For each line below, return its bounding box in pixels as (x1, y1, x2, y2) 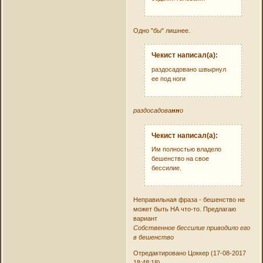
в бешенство (133, 234, 174, 241)
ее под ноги (151, 75, 186, 82)
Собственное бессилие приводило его (133, 224, 250, 232)
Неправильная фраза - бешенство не (133, 196, 245, 204)
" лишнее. (161, 26, 190, 34)
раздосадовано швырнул (151, 65, 227, 73)
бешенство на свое (151, 154, 210, 162)
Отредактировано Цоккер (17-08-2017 (133, 249, 246, 257)
